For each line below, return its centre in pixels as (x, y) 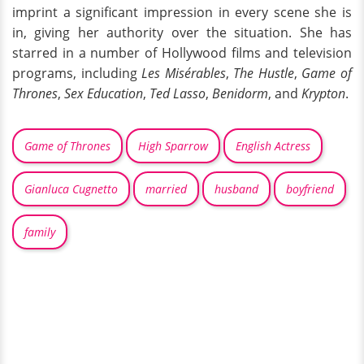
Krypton (323, 94)
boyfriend (310, 189)
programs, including (77, 74)
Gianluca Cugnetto (71, 189)
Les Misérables (184, 74)
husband (236, 189)
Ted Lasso (178, 94)
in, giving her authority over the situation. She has (182, 33)
